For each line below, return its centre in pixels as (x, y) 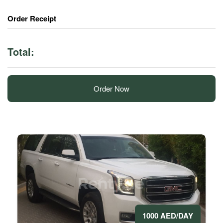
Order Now (111, 88)
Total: (21, 51)
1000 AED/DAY (168, 215)
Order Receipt (32, 18)
